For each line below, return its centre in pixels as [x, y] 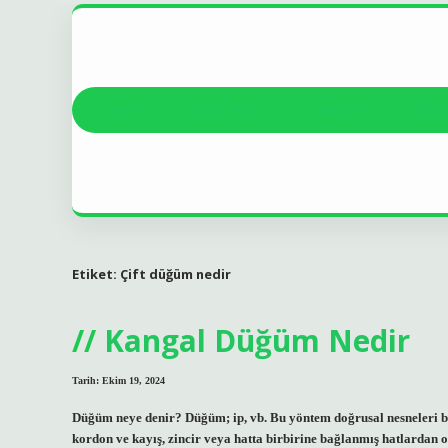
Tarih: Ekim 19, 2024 [118, 381]
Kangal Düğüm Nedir [257, 341]
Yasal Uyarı [340, 110]
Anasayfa [122, 110]
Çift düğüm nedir [175, 273]
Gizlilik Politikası [228, 110]
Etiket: [96, 273]
